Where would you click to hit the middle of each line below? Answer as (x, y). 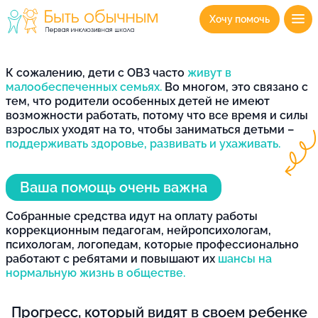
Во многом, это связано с (235, 87)
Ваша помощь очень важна (114, 187)
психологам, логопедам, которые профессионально (152, 244)
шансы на (245, 258)
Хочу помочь (240, 19)
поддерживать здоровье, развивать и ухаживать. (143, 143)
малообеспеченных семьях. (84, 87)
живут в (209, 72)
